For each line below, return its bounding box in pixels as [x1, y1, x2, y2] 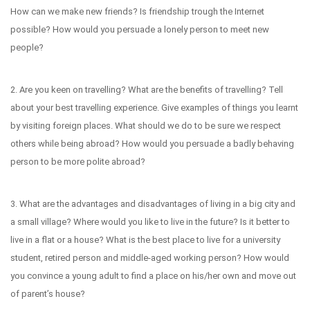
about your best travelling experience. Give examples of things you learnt [10, 102, 298, 113]
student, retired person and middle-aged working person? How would [10, 252, 289, 263]
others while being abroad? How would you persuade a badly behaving [10, 138, 294, 149]
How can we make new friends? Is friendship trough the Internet [10, 6, 264, 17]
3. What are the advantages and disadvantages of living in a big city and [10, 198, 295, 209]
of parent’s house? [10, 288, 85, 299]
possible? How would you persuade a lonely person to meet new [10, 24, 269, 35]
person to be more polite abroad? [10, 156, 145, 167]
